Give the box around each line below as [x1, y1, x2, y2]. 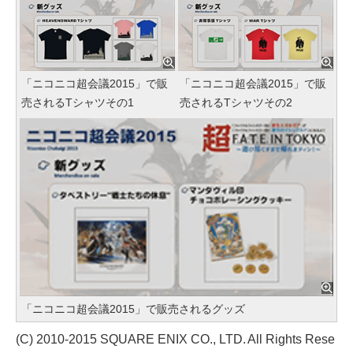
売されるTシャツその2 [180, 96, 292, 110]
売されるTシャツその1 [21, 96, 134, 110]
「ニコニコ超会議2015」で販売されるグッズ [21, 302, 245, 315]
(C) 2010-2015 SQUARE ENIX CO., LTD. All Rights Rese [16, 332, 336, 346]
